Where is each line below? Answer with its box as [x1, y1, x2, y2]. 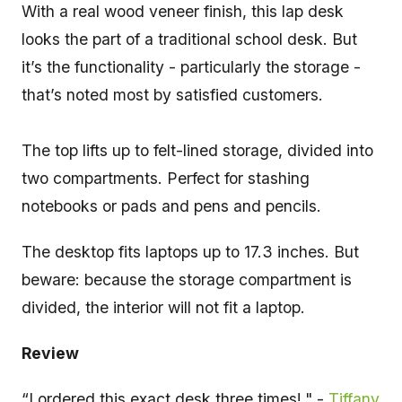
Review [22, 344, 79, 363]
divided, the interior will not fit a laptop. [22, 298, 310, 318]
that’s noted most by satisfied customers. [22, 85, 323, 105]
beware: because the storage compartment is [22, 270, 352, 290]
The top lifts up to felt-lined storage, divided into [22, 141, 373, 161]
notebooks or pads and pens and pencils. [22, 197, 321, 216]
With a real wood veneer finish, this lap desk [22, 2, 344, 22]
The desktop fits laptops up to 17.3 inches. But [22, 242, 359, 262]
